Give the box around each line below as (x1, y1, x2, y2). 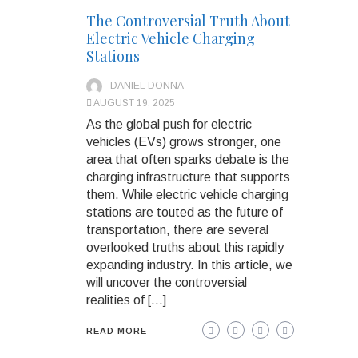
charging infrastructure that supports (86, 169, 290, 184)
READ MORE (86, 325, 147, 336)
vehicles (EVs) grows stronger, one (86, 134, 281, 149)
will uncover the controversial (86, 275, 247, 289)
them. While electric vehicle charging (86, 187, 288, 201)
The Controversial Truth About (86, 10, 290, 30)
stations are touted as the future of (86, 205, 283, 219)
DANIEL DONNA (110, 79, 184, 91)
